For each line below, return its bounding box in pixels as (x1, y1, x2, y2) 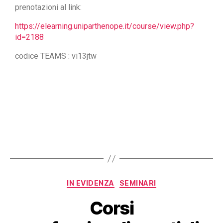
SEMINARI (119, 179, 156, 188)
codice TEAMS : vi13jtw (15, 51, 97, 61)
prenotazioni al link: (15, 2, 82, 12)
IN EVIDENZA (67, 179, 114, 188)
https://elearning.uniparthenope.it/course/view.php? (15, 21, 194, 31)
